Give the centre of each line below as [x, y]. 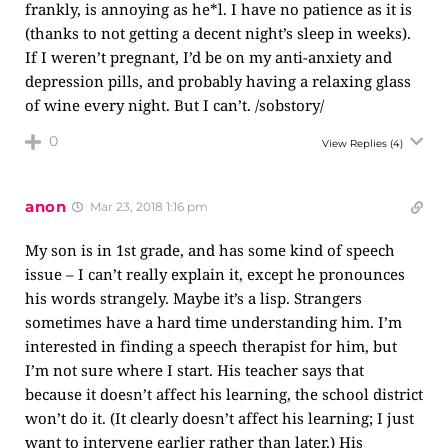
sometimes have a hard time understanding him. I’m [213, 322]
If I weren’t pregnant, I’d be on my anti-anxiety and [208, 57]
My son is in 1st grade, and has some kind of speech [210, 250]
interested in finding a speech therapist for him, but [211, 346]
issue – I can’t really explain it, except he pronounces [215, 274]
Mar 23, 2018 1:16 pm [147, 206]
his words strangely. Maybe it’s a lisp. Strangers [193, 298]
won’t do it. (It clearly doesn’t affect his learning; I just [219, 418]
